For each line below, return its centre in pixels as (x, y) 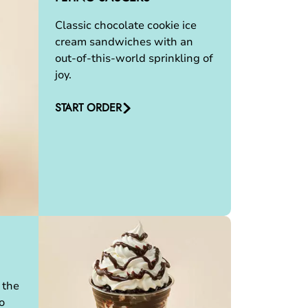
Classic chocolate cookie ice (126, 25)
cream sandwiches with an (124, 42)
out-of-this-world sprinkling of (134, 58)
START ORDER (88, 108)
